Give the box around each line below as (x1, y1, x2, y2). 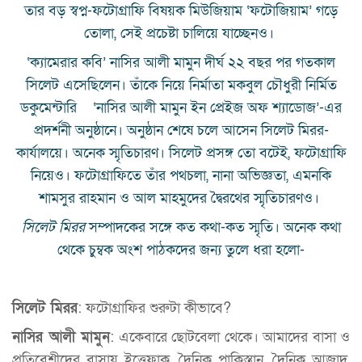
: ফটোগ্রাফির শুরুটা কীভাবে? (78, 299, 231, 318)
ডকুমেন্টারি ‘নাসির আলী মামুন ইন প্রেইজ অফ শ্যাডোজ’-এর (20, 99, 342, 118)
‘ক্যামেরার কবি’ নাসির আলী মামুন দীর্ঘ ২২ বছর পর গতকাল (27, 53, 335, 73)
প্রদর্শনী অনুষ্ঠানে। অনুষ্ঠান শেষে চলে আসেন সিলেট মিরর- (33, 121, 329, 141)
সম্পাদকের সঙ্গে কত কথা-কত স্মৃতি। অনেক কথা (84, 218, 341, 238)
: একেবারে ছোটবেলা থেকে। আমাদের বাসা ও (110, 328, 350, 347)
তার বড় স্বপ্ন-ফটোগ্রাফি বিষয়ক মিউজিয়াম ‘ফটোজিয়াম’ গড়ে (24, 2, 338, 21)
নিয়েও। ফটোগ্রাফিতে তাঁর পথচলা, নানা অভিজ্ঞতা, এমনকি (31, 166, 331, 186)
